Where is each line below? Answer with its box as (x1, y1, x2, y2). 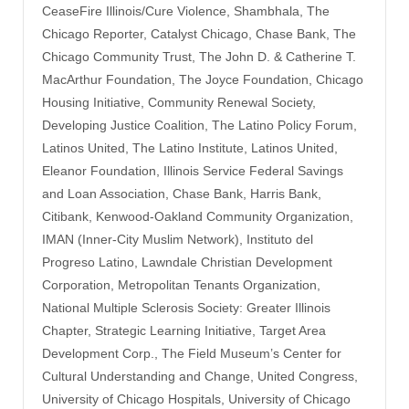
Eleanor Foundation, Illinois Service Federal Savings (42, 163, 343, 178)
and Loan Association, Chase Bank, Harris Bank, (42, 185, 321, 201)
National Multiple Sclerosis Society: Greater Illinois (42, 299, 330, 315)
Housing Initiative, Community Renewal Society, (42, 94, 316, 110)
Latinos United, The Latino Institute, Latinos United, (42, 140, 338, 155)
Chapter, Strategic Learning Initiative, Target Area (42, 322, 326, 338)
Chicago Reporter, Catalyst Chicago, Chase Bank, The (42, 26, 356, 41)
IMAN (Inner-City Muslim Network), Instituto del (42, 231, 313, 246)
